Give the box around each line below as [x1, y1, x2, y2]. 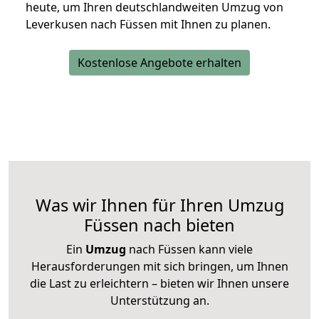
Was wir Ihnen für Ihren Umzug [35, 194, 284, 217]
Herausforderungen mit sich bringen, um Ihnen [31, 258, 288, 275]
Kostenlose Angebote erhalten [78, 55, 241, 71]
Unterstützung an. [110, 293, 209, 309]
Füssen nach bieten [84, 214, 235, 237]
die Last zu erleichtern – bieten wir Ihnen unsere [30, 276, 289, 292]
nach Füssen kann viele [126, 241, 253, 258]
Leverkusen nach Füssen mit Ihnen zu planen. [26, 16, 271, 33]
